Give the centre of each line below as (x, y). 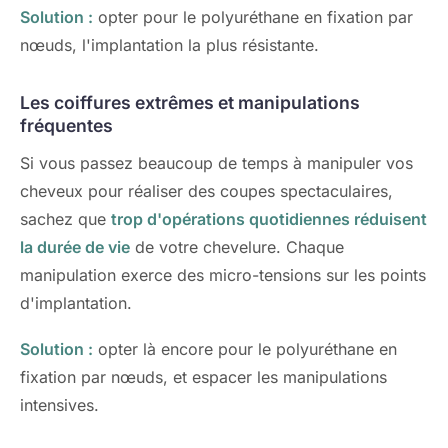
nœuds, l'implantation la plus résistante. (169, 45)
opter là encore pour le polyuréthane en (245, 349)
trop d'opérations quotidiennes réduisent (269, 219)
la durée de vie (75, 247)
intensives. (59, 405)
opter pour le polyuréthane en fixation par (253, 17)
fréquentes (66, 125)
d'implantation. (76, 303)
